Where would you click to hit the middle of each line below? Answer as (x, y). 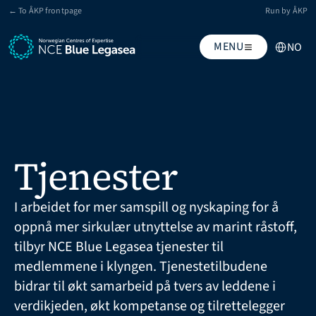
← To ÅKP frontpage (45, 11)
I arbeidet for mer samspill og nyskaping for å (146, 207)
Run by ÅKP (286, 11)
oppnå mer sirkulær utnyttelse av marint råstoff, (156, 227)
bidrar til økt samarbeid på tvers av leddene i (145, 286)
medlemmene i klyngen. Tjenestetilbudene (141, 267)
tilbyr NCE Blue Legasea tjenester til (119, 247)
